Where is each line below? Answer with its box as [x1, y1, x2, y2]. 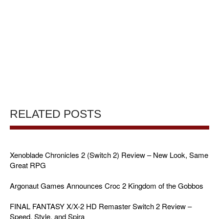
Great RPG [10, 159, 46, 170]
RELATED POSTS [10, 108, 101, 120]
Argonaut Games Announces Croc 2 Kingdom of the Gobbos [10, 180, 203, 191]
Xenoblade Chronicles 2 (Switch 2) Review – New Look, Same [10, 149, 208, 160]
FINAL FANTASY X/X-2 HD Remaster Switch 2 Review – [10, 200, 192, 211]
